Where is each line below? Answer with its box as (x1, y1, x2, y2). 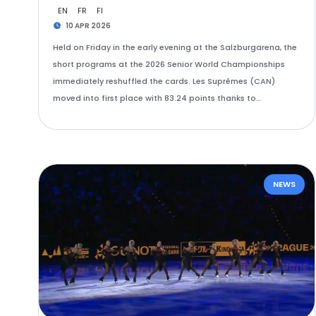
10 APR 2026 (64, 20, 111, 31)
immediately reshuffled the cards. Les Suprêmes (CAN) (52, 75, 275, 87)
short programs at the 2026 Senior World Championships (52, 59, 285, 70)
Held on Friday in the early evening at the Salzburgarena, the (52, 42, 297, 53)
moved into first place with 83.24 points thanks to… (52, 92, 261, 104)
